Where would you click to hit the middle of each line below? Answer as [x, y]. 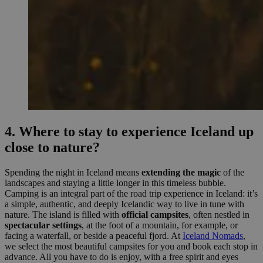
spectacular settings [43, 225]
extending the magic [181, 172]
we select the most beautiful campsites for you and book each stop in [131, 246]
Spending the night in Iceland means [73, 172]
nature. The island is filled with [63, 214]
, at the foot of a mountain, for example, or [160, 225]
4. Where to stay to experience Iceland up [129, 131]
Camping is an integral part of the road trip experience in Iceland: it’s [131, 193]
